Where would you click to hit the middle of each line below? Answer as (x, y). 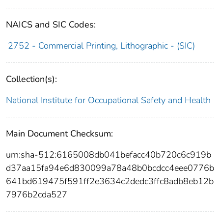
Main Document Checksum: (59, 134)
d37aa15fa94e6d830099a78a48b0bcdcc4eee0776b (110, 168)
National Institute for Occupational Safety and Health (108, 100)
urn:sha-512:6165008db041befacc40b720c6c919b (109, 155)
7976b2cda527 (37, 195)
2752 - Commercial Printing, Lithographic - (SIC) (101, 46)
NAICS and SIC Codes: (51, 25)
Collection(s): (31, 79)
